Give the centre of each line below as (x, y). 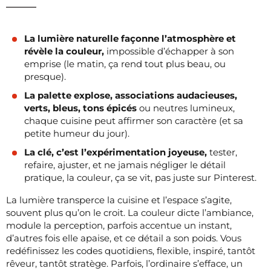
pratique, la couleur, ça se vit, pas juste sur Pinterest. (140, 177)
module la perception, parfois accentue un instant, (119, 225)
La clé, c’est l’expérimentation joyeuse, (116, 152)
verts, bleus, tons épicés (80, 108)
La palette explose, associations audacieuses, (131, 95)
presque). (45, 76)
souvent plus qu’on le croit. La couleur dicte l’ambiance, (130, 212)
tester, (222, 152)
